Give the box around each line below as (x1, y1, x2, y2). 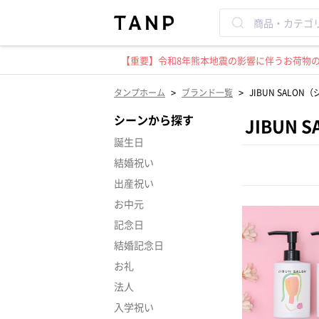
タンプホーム (114, 86, 165, 98)
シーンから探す (114, 111, 194, 128)
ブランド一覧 (182, 86, 233, 98)
